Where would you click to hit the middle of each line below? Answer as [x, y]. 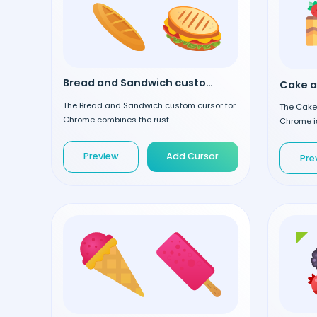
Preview [101, 156]
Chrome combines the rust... [118, 119]
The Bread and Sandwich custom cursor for [149, 105]
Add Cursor [193, 156]
